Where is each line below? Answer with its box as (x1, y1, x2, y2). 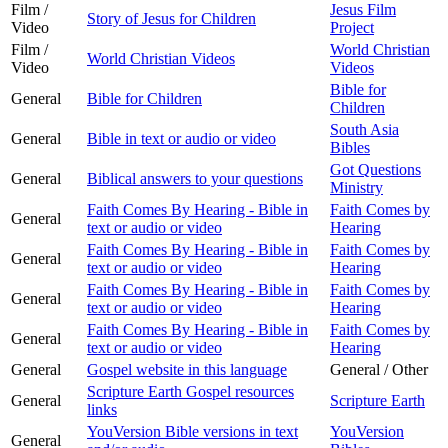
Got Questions (330, 160, 421, 178)
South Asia (330, 120, 399, 138)
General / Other (330, 360, 428, 378)
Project (330, 18, 374, 36)
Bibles (330, 138, 370, 156)
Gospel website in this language (87, 360, 287, 378)
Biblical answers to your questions (87, 169, 303, 187)
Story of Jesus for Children (87, 9, 256, 27)
